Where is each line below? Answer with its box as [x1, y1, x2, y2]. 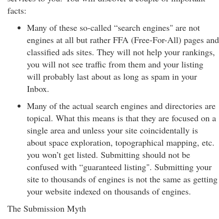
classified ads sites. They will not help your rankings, [27, 46, 215, 58]
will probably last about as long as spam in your [27, 70, 197, 82]
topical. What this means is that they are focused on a [27, 112, 216, 124]
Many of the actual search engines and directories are [27, 100, 216, 111]
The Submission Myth [7, 202, 86, 214]
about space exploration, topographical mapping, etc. [27, 136, 215, 148]
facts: [7, 4, 26, 16]
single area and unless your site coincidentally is [27, 124, 198, 136]
